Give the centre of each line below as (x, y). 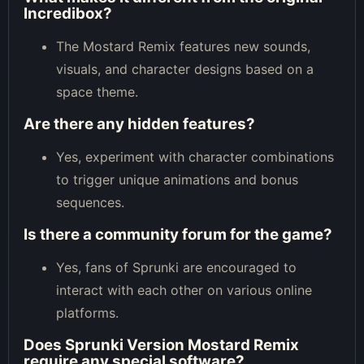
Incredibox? (68, 13)
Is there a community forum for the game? (178, 234)
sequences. (90, 202)
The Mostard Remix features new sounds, (183, 46)
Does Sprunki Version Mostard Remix (161, 344)
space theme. (97, 91)
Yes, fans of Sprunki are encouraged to (176, 267)
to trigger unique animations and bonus (177, 179)
